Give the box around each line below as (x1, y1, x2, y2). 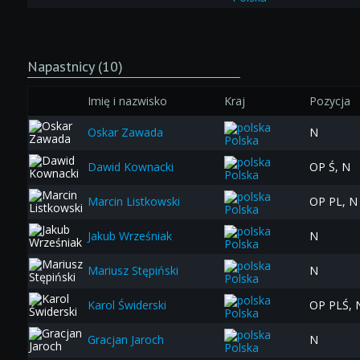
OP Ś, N (309, 159, 350, 175)
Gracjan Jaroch (87, 332, 164, 348)
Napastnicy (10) (27, 57, 123, 76)
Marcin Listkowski (87, 194, 180, 210)
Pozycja (309, 93, 350, 109)
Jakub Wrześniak (87, 228, 172, 244)
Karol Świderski (87, 297, 166, 313)
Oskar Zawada (87, 125, 163, 141)
